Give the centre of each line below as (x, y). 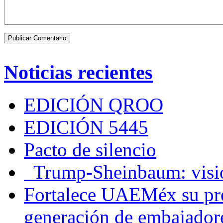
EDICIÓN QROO (94, 105)
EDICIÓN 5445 (86, 127)
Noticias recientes (78, 72)
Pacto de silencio (90, 149)
